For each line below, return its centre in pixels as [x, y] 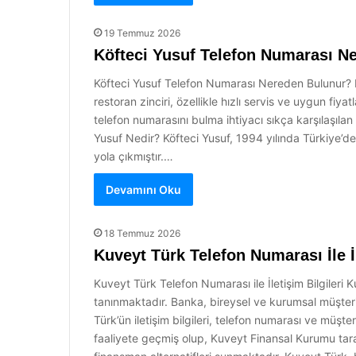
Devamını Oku [143, 190]
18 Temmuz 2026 [142, 233]
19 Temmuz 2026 [142, 33]
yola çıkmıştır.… [133, 156]
